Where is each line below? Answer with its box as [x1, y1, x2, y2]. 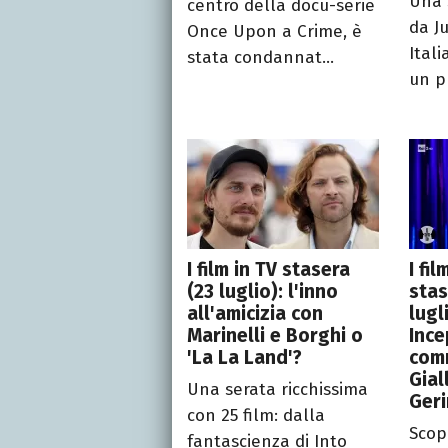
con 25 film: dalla [187, 404, 325, 426]
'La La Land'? [187, 345, 302, 369]
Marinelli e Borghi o [187, 323, 363, 347]
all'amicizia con [187, 301, 323, 325]
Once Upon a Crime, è [187, 20, 362, 42]
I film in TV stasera [187, 257, 350, 281]
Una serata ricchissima [187, 378, 368, 400]
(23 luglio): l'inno [187, 279, 338, 303]
